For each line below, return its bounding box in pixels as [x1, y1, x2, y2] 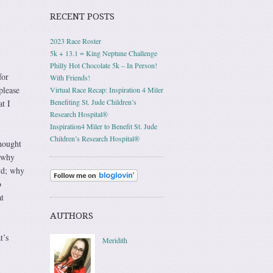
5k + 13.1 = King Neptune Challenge [50, 48, 157, 58]
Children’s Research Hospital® [50, 133, 140, 143]
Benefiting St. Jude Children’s [50, 97, 136, 107]
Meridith [102, 235, 127, 245]
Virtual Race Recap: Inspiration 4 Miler [50, 85, 163, 94]
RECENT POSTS [50, 11, 115, 22]
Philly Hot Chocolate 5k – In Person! [50, 60, 157, 70]
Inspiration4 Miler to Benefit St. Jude [50, 121, 157, 131]
